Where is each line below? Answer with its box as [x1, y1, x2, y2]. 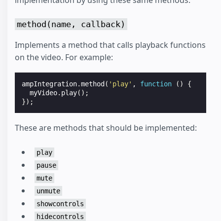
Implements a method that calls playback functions [15, 39, 206, 50]
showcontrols [37, 199, 84, 208]
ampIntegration [22, 79, 77, 88]
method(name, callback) [17, 19, 125, 30]
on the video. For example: [15, 51, 113, 63]
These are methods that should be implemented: [15, 122, 197, 133]
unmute [37, 186, 60, 195]
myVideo [30, 88, 58, 97]
